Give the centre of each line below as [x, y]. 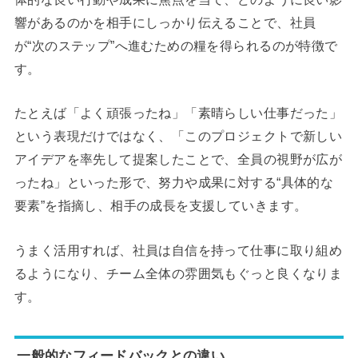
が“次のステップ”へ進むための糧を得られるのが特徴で [176, 45]
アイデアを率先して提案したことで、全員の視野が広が [178, 159]
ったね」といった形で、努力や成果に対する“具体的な [174, 183]
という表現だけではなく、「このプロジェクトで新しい [178, 136]
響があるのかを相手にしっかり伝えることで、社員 [165, 22]
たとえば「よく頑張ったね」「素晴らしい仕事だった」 [178, 113]
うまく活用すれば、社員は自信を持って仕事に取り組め [178, 250]
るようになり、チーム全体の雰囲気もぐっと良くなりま [178, 273]
